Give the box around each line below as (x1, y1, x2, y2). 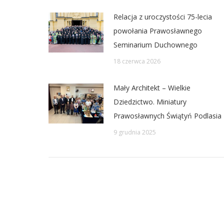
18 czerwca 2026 (113, 57, 160, 65)
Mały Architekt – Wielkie (113, 83, 190, 92)
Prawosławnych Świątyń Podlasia (113, 111, 221, 120)
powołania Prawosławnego (113, 26, 202, 35)
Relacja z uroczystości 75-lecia (113, 12, 212, 21)
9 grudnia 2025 (113, 128, 156, 136)
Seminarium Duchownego (113, 40, 197, 49)
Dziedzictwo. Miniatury (113, 97, 186, 106)
